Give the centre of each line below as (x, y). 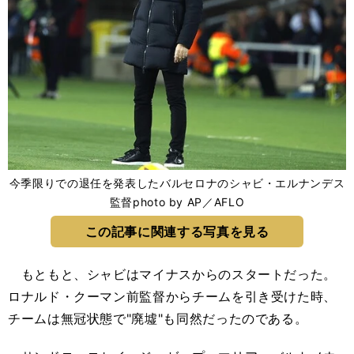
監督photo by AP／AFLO (177, 202)
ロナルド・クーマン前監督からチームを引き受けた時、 (172, 296)
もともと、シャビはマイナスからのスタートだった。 (173, 274)
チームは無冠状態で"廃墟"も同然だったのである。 (158, 318)
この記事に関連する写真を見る (177, 232)
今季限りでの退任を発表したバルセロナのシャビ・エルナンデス (177, 183)
